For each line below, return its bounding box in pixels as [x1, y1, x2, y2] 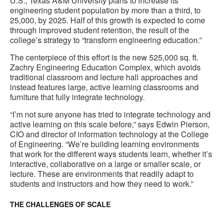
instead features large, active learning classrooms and [10, 81, 199, 93]
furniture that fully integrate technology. [10, 91, 145, 103]
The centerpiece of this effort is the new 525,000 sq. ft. [10, 52, 198, 63]
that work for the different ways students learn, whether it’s [10, 148, 212, 160]
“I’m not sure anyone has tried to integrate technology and [10, 109, 211, 120]
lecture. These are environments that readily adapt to [10, 168, 194, 180]
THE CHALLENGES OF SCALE [10, 199, 111, 210]
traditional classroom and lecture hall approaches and [10, 71, 198, 83]
